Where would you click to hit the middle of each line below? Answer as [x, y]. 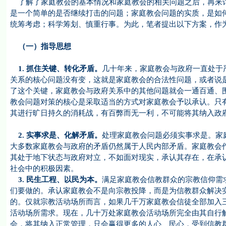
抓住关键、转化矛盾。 [64, 69]
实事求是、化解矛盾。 [64, 135]
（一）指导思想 [40, 46]
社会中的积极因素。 [44, 168]
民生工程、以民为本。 [64, 180]
